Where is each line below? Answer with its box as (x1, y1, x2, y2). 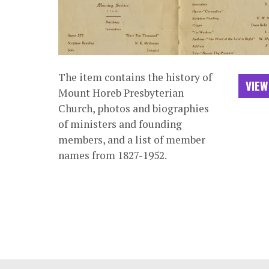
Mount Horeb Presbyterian (58, 86, 184, 100)
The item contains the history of (58, 70, 212, 85)
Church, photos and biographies (58, 101, 209, 116)
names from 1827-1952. (58, 148, 167, 163)
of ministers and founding (58, 117, 182, 131)
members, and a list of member (58, 133, 205, 147)
